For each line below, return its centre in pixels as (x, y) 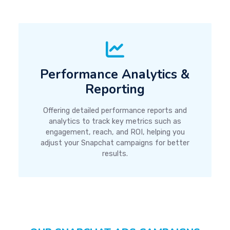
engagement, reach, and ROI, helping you (115, 132)
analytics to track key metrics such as (115, 121)
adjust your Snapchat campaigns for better (115, 143)
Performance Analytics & (115, 74)
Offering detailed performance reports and (115, 111)
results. (115, 154)
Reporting (115, 89)
